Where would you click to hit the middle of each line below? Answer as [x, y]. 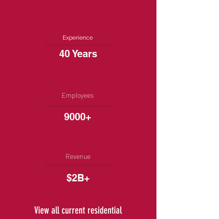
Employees [78, 95]
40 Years [78, 54]
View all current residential [78, 210]
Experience [78, 38]
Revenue [78, 156]
